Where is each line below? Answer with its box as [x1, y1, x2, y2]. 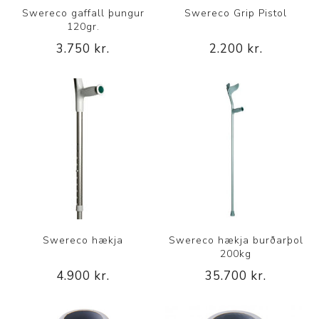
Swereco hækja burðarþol [168, 233, 303, 247]
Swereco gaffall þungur [21, 6, 145, 20]
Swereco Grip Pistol [184, 6, 288, 20]
